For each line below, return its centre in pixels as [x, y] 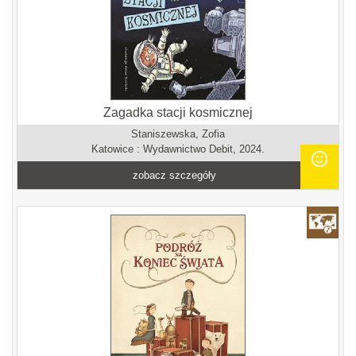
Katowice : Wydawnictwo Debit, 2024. [178, 149]
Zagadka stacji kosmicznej [178, 112]
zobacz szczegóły [175, 175]
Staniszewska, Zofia [178, 134]
